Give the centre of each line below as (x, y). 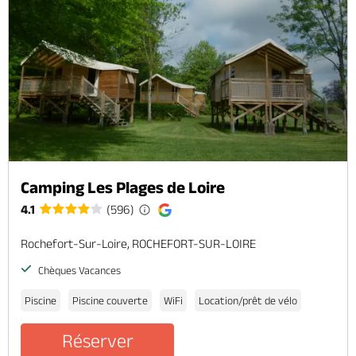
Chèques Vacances (78, 270)
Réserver (97, 340)
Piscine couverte (110, 300)
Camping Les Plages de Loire (123, 187)
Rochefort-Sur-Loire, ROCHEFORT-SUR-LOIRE (138, 243)
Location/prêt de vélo (248, 300)
